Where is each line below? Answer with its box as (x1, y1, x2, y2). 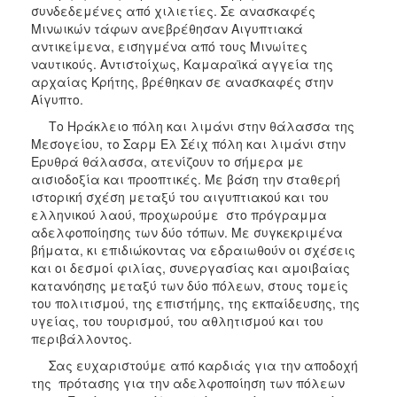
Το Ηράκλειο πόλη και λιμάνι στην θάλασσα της (31, 117, 354, 136)
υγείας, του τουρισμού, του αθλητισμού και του (31, 312, 323, 331)
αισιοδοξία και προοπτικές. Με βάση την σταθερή (31, 170, 340, 189)
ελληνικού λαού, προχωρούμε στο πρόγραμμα (31, 206, 327, 224)
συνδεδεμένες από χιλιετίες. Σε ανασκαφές (31, 2, 315, 20)
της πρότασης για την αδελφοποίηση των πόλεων (31, 374, 345, 393)
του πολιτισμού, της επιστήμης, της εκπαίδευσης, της (31, 294, 360, 313)
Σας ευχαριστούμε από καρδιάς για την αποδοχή (31, 356, 358, 375)
